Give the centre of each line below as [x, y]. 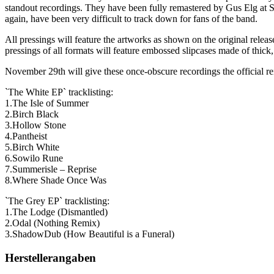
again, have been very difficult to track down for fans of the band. [131, 19]
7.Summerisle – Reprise [51, 169]
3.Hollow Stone [35, 125]
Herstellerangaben [50, 258]
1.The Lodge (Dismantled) [56, 212]
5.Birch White [32, 147]
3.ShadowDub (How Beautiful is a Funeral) [90, 234]
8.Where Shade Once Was [56, 180]
